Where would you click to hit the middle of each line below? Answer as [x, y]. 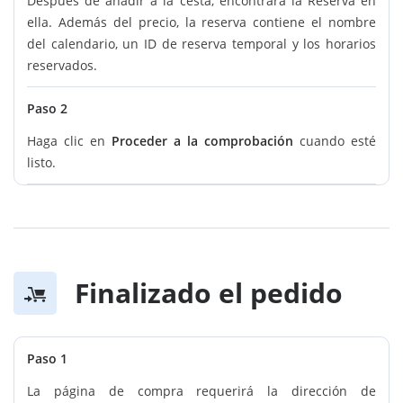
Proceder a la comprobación [202, 141]
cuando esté [335, 141]
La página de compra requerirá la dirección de [201, 391]
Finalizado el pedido [209, 293]
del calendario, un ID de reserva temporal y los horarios [201, 44]
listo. [41, 163]
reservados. [62, 66]
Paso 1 [47, 359]
